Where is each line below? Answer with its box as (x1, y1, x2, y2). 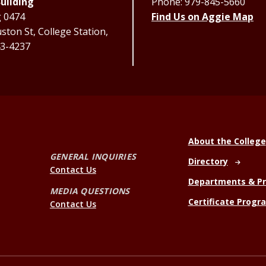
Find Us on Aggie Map (151, 10, 254, 23)
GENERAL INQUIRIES (49, 150, 137, 162)
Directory (188, 156, 228, 167)
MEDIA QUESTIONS (49, 185, 130, 197)
